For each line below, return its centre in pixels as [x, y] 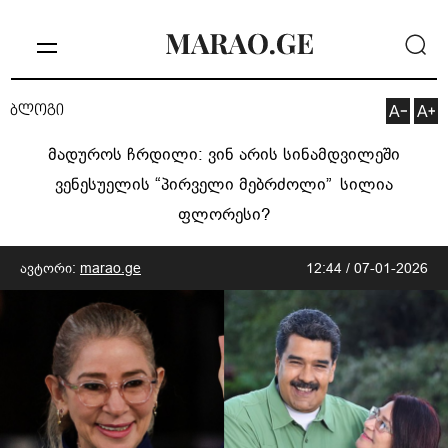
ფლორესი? [224, 214]
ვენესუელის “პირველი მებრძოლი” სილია [224, 184]
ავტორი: [50, 268]
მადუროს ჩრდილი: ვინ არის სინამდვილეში [224, 154]
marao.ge [110, 268]
